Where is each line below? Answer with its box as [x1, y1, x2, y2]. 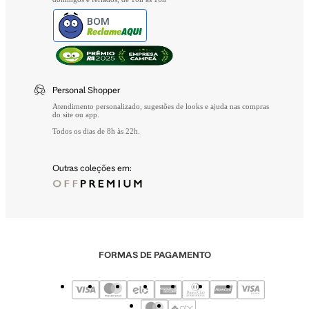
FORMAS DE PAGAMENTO [98, 249, 211, 259]
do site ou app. [52, 110, 99, 119]
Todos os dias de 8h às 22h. [52, 126, 140, 135]
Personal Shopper [52, 84, 120, 94]
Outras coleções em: [52, 162, 132, 172]
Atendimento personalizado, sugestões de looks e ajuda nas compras [52, 101, 269, 110]
